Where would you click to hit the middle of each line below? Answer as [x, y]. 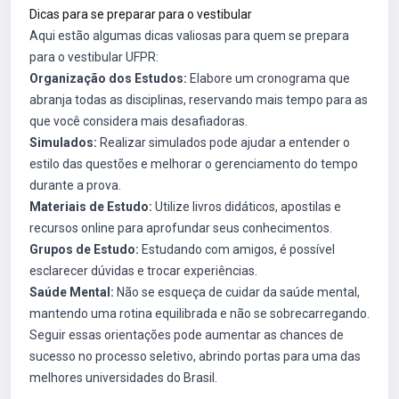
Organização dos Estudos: [108, 78]
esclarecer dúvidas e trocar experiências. [143, 271]
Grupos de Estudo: [84, 249]
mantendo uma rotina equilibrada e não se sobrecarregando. [199, 313]
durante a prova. [75, 185]
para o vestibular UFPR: [94, 57]
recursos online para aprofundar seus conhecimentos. [181, 228]
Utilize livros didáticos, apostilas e [247, 207]
